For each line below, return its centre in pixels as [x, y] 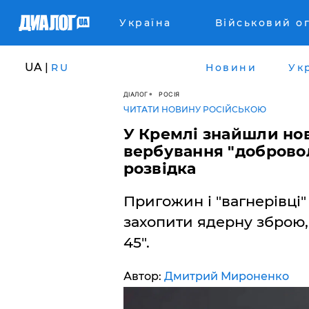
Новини [231, 67]
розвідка [160, 169]
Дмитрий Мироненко [226, 276]
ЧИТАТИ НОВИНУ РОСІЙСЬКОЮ [195, 109]
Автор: [143, 276]
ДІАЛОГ [136, 94]
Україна [146, 23]
